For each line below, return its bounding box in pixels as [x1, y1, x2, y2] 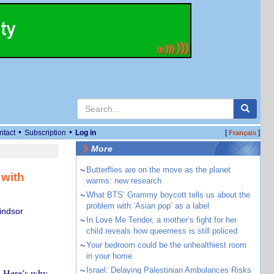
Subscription [24, 128, 66, 137]
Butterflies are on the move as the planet [86, 165, 231, 174]
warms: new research [86, 176, 161, 185]
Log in [75, 128, 96, 137]
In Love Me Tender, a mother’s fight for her [86, 215, 237, 224]
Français [228, 129, 256, 136]
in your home [86, 251, 132, 261]
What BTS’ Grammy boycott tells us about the [86, 190, 250, 199]
